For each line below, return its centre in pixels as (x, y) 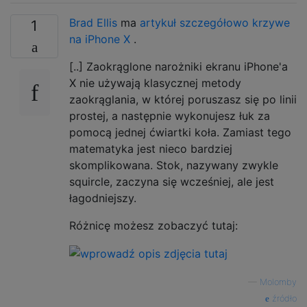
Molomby (278, 282)
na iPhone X (100, 39)
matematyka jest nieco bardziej (151, 148)
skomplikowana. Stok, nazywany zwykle (174, 165)
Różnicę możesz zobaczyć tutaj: (153, 225)
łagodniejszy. (103, 198)
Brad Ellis (93, 22)
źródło (283, 299)
